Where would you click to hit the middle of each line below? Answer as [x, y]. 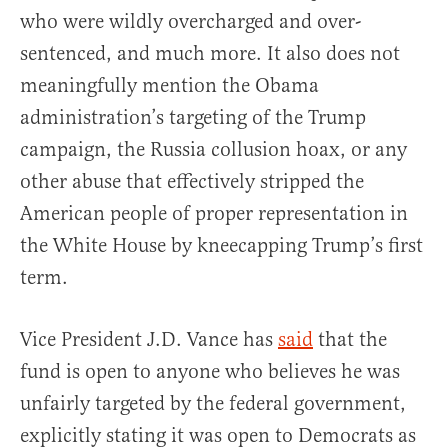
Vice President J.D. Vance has [149, 340]
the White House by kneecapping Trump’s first [221, 246]
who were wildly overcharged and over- [190, 22]
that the [350, 340]
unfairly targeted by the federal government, [213, 404]
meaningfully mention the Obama [169, 86]
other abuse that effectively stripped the [192, 182]
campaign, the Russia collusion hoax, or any [213, 150]
